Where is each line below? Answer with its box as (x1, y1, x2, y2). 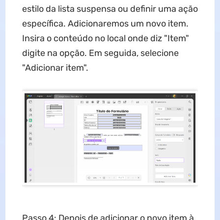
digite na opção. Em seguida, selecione (22, 48, 179, 59)
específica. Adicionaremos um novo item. (22, 18, 189, 29)
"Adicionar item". (22, 62, 88, 74)
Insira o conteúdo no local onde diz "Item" (22, 33, 189, 44)
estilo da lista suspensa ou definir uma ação (22, 3, 198, 15)
